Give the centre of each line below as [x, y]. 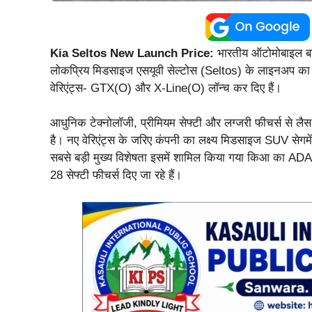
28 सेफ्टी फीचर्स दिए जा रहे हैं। [116, 175]
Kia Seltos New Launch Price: [132, 53]
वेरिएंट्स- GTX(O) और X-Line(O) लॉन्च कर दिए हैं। [166, 88]
